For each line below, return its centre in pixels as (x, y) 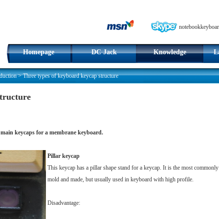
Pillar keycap (64, 156)
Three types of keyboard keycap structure (71, 76)
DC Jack (104, 52)
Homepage (39, 52)
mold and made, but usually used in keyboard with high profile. (120, 179)
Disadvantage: (64, 203)
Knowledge (170, 52)
